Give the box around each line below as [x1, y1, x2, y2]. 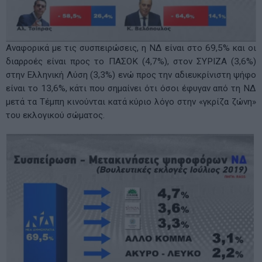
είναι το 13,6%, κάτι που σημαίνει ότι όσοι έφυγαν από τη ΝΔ [6, 82, 256, 94]
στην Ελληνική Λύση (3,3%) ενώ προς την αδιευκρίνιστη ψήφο [6, 69, 256, 80]
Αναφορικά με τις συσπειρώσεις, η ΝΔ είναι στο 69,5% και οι [6, 42, 256, 53]
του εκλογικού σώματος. [6, 109, 105, 120]
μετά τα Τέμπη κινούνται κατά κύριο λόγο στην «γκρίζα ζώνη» [6, 96, 256, 107]
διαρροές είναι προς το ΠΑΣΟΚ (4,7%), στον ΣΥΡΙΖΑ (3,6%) [6, 56, 256, 67]
